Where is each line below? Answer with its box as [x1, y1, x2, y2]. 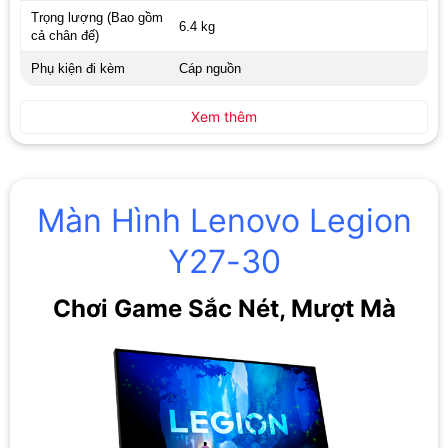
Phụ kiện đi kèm [30, 61, 125, 77]
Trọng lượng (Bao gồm [30, 10, 163, 26]
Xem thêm [190, 108, 257, 126]
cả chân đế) [30, 28, 99, 44]
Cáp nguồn [178, 61, 241, 77]
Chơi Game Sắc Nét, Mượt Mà [52, 294, 396, 324]
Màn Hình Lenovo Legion [36, 200, 412, 240]
